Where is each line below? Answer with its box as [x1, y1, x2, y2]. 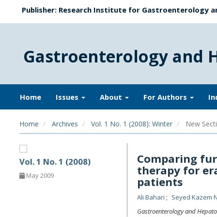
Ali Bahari [137, 193, 166, 201]
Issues [56, 92, 80, 102]
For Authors [143, 92, 189, 102]
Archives [52, 119, 78, 128]
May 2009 [25, 170, 54, 180]
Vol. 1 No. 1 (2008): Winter [91, 119, 172, 128]
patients [137, 174, 183, 189]
